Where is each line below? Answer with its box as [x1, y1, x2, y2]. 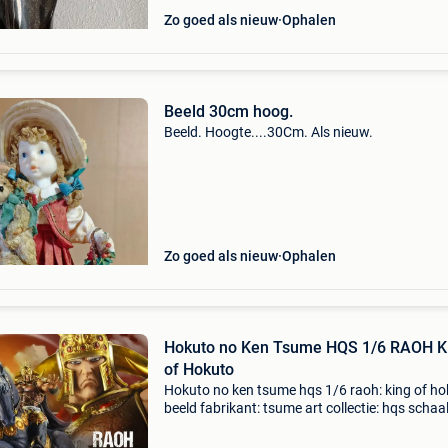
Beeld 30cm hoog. [163, 102, 293, 121]
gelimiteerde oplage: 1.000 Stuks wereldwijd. [163, 418, 437, 434]
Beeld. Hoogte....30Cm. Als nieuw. [163, 124, 373, 140]
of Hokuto [163, 360, 234, 379]
